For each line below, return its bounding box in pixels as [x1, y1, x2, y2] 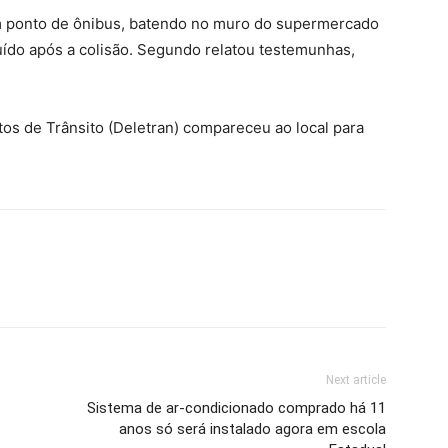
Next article [326, 373, 386, 387]
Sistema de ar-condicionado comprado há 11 [87, 399, 386, 417]
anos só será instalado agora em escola [119, 420, 386, 438]
